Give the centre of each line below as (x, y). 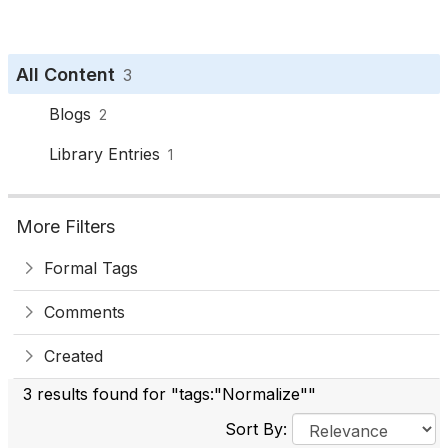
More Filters (65, 226)
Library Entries (104, 154)
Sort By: (258, 429)
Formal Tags (91, 268)
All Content (65, 74)
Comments (84, 312)
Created (73, 356)
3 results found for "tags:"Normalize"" (169, 394)
